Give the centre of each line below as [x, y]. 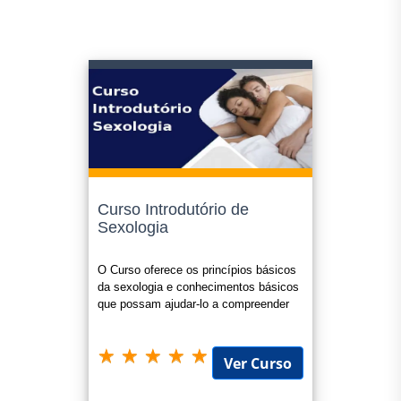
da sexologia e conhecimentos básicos [198, 287]
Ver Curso [258, 363]
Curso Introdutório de [173, 209]
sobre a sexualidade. [151, 321]
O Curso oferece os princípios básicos [197, 270]
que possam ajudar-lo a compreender [193, 304]
